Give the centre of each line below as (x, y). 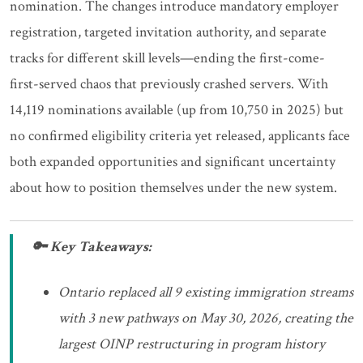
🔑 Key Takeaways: (92, 247)
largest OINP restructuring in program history (192, 344)
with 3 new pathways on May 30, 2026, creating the (206, 318)
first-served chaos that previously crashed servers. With (169, 84)
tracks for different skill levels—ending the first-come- (167, 58)
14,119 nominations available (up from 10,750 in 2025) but (177, 110)
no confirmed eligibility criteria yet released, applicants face (180, 136)
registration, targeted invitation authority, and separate (168, 32)
